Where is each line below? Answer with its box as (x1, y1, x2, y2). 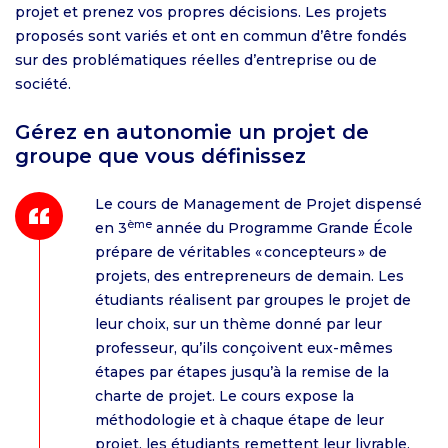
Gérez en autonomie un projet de (15, 120, 369, 144)
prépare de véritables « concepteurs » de (95, 243, 387, 261)
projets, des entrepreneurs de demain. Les (95, 267, 404, 285)
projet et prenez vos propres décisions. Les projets (15, 3, 387, 21)
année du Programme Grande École (152, 219, 413, 237)
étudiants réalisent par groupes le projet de (95, 291, 411, 309)
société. (15, 75, 71, 93)
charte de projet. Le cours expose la (95, 387, 354, 405)
